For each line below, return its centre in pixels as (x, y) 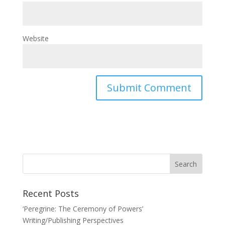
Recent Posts (50, 194)
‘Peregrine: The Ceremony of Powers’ (83, 209)
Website (35, 39)
